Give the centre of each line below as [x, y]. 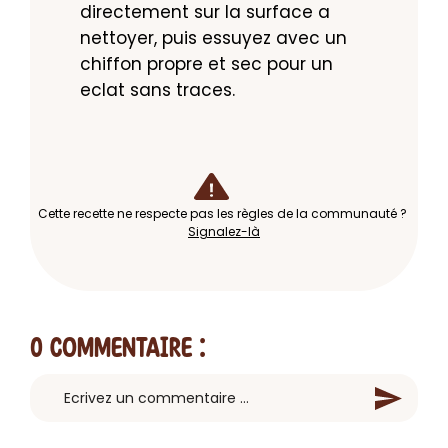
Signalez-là [224, 232]
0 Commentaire [111, 349]
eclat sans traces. [157, 90]
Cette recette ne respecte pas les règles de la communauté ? [224, 214]
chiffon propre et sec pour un [206, 64]
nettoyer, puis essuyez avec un [213, 38]
